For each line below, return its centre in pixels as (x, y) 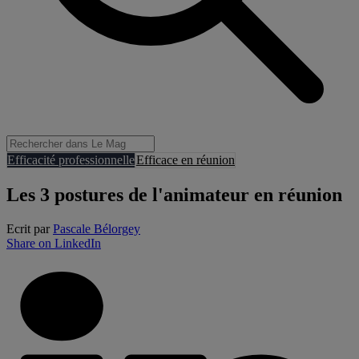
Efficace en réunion (186, 160)
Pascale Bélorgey (97, 229)
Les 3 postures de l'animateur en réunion (174, 195)
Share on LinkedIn (54, 244)
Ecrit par (30, 229)
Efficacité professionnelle (71, 160)
